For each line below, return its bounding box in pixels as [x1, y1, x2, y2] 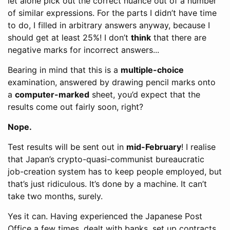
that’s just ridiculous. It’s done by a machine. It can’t [8, 179, 207, 189]
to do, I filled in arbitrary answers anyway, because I [8, 20, 210, 30]
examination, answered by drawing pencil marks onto [8, 77, 216, 87]
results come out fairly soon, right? [8, 102, 143, 112]
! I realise [181, 142, 216, 152]
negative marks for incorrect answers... [8, 45, 159, 55]
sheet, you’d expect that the [89, 89, 200, 100]
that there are [151, 32, 206, 43]
